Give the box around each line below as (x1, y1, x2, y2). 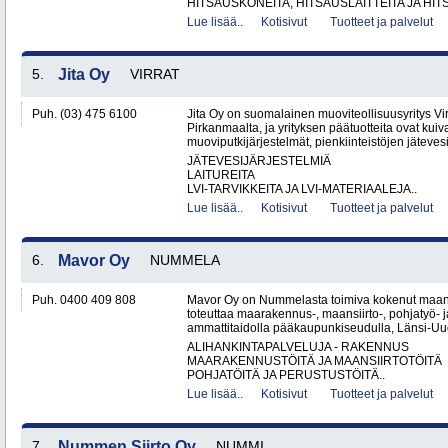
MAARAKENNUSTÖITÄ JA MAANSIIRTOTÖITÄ (187, 354, 442, 368)
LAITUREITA (187, 168, 255, 182)
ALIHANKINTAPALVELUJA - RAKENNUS (187, 340, 409, 354)
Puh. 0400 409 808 (32, 293, 136, 307)
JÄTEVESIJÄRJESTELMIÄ (187, 154, 331, 168)
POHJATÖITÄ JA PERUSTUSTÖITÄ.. (187, 368, 385, 382)
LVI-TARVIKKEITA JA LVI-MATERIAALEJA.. (187, 182, 417, 196)
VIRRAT (130, 66, 180, 82)
